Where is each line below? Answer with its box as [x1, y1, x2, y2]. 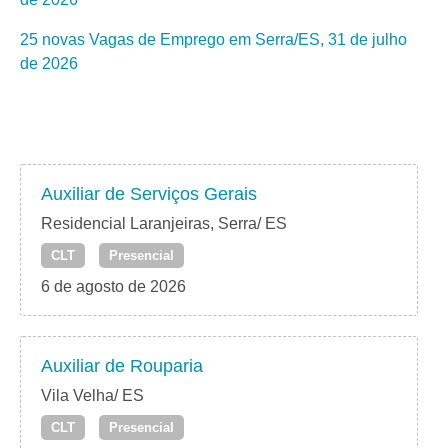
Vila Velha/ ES [41, 387, 144, 405]
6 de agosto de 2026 [41, 278, 186, 296]
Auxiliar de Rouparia [41, 356, 203, 377]
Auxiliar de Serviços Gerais [41, 184, 257, 205]
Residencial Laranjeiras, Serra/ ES [41, 215, 287, 233]
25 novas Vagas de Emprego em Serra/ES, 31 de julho [20, 31, 407, 49]
